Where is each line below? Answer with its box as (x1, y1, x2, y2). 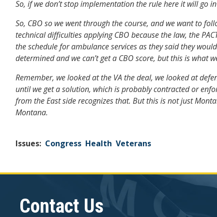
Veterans (116, 138, 151, 149)
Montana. (15, 107, 48, 118)
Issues (15, 138, 39, 149)
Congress (45, 138, 81, 149)
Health (85, 138, 112, 149)
